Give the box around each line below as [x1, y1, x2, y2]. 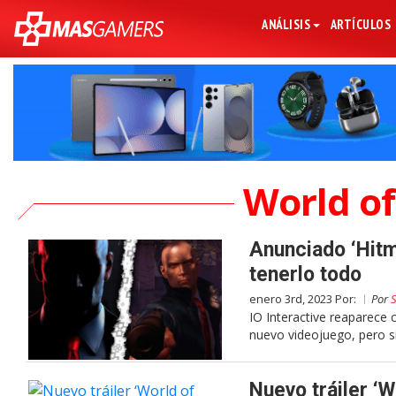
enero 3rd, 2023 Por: [249, 291, 359, 308]
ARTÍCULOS [330, 16, 392, 33]
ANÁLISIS [262, 16, 311, 33]
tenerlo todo [249, 263, 362, 287]
